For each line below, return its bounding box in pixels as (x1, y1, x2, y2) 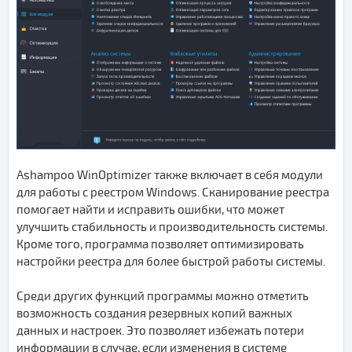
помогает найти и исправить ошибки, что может (16, 203, 284, 217)
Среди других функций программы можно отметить (16, 289, 309, 303)
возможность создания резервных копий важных (16, 306, 292, 321)
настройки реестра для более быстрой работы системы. (16, 255, 325, 269)
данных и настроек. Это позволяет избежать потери (16, 324, 304, 338)
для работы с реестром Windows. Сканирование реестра (16, 185, 329, 200)
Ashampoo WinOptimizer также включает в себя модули (16, 168, 323, 182)
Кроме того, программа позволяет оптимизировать (16, 237, 304, 251)
